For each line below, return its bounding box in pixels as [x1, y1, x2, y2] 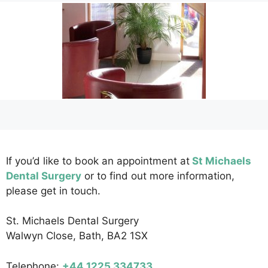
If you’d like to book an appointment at [6, 154, 190, 167]
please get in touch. [6, 184, 100, 197]
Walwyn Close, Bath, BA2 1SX [6, 230, 148, 242]
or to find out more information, [81, 169, 234, 182]
